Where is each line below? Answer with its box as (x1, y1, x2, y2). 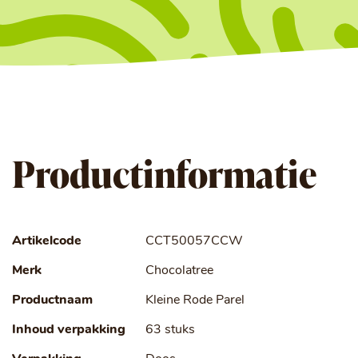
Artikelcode (12, 235, 82, 248)
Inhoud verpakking (12, 324, 125, 336)
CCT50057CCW (145, 235, 243, 248)
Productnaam (12, 294, 93, 307)
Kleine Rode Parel (145, 294, 245, 307)
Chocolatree (145, 265, 213, 277)
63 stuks (145, 324, 195, 336)
